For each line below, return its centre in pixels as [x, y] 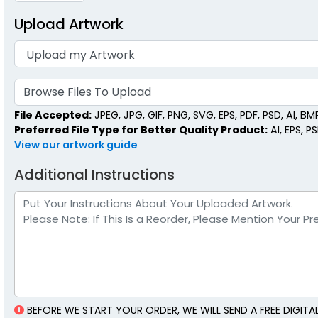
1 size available [176, 71]
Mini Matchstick [176, 40]
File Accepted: [53, 115]
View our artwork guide [76, 144]
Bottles [176, 56]
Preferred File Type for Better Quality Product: [141, 130]
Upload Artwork [69, 24]
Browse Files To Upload [87, 92]
